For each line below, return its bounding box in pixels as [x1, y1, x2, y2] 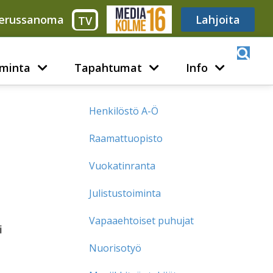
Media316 [113, 12, 165, 27]
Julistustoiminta [89, 186, 161, 200]
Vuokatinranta [89, 158, 156, 172]
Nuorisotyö [89, 241, 142, 255]
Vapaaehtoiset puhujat [89, 213, 194, 227]
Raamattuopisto [89, 131, 163, 145]
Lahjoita [196, 12, 240, 27]
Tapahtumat [74, 60, 142, 75]
